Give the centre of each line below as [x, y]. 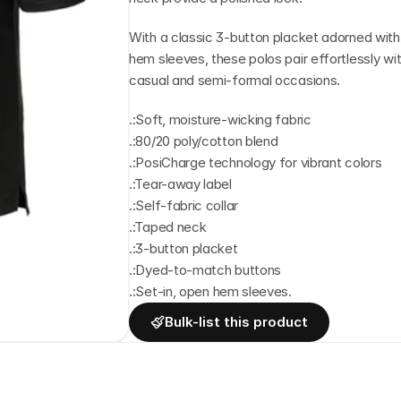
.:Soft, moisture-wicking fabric [220, 119]
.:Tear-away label [180, 184]
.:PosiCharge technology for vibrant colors [256, 162]
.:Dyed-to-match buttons [205, 270]
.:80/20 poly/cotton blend [204, 141]
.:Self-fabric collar [183, 205]
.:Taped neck [168, 227]
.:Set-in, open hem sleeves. [210, 291]
